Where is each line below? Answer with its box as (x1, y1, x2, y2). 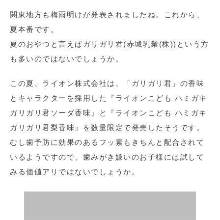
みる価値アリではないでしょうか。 (10, 167, 139, 176)
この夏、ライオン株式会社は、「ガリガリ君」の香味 (10, 79, 204, 87)
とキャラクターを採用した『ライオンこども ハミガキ (10, 94, 207, 102)
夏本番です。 (10, 25, 58, 33)
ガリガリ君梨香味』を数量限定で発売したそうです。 (10, 123, 204, 132)
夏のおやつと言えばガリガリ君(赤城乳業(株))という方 (10, 40, 209, 48)
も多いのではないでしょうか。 (10, 55, 123, 63)
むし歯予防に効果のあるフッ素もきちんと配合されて (10, 138, 204, 146)
